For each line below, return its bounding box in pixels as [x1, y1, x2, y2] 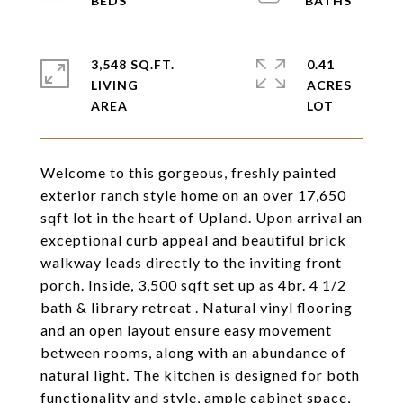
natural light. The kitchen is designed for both [40, 366, 360, 383]
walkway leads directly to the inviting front [40, 254, 342, 271]
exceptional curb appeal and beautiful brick [40, 231, 346, 248]
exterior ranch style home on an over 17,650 [40, 186, 346, 203]
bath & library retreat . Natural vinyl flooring [40, 299, 353, 316]
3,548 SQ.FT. [91, 57, 175, 72]
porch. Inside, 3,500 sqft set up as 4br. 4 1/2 [40, 276, 346, 293]
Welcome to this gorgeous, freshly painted [40, 164, 336, 181]
